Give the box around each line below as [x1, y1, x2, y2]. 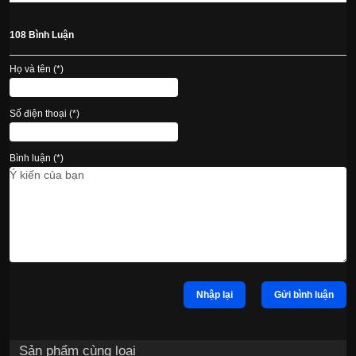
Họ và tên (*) [10, 63, 64, 75]
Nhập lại [196, 288, 233, 300]
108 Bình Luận [10, 29, 74, 41]
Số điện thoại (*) [10, 107, 79, 119]
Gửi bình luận [315, 288, 334, 300]
